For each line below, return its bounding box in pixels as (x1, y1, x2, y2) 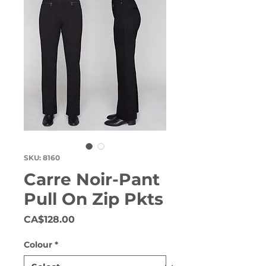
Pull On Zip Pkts (24, 189, 163, 209)
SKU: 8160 (24, 153, 60, 162)
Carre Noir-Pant (24, 169, 160, 189)
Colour (24, 239, 52, 250)
